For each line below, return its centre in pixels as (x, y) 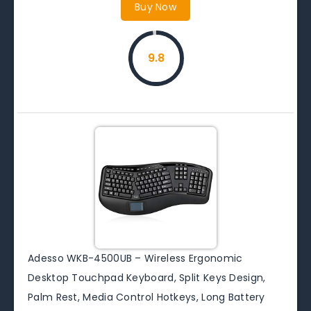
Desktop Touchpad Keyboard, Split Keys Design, (147, 277)
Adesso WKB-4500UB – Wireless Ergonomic (135, 258)
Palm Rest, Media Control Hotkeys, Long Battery (146, 297)
